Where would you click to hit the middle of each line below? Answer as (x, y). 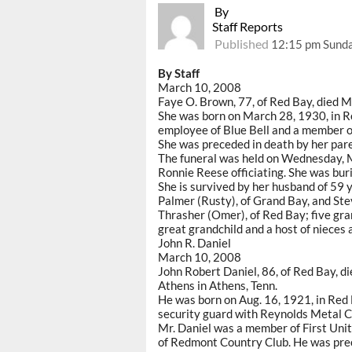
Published (242, 44)
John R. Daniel (194, 243)
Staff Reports (248, 27)
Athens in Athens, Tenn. (218, 286)
